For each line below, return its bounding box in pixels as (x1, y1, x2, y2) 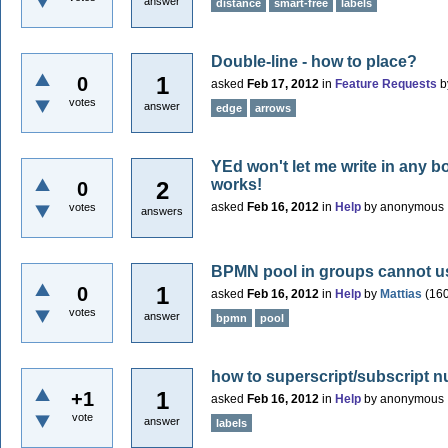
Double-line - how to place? (211, 53, 417, 70)
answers (141, 205, 183, 217)
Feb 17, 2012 (247, 77, 319, 91)
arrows (255, 102, 291, 114)
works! (211, 176, 262, 193)
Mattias (380, 287, 422, 301)
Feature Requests (335, 77, 437, 91)
